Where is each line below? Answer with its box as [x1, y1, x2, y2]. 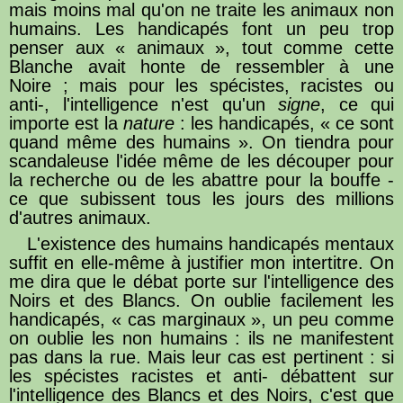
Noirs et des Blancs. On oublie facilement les [9, 290, 394, 310]
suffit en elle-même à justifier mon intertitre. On [9, 252, 394, 273]
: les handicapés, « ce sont [175, 112, 394, 133]
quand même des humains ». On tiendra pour [9, 131, 394, 152]
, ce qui [320, 94, 394, 114]
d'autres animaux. [9, 207, 151, 228]
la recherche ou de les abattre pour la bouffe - [9, 169, 394, 190]
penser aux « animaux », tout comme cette [9, 37, 394, 58]
